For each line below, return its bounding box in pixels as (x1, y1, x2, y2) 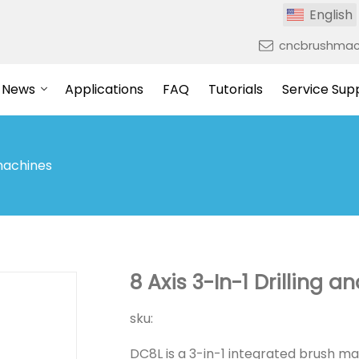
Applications (64, 80, 143, 99)
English (309, 6, 353, 24)
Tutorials (208, 80, 263, 99)
